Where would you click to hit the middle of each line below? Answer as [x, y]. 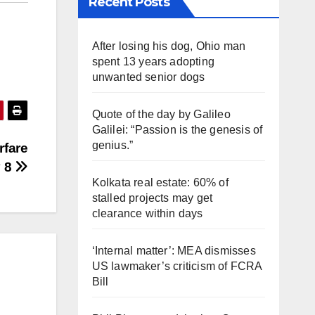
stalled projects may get [152, 198]
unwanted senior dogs [148, 77]
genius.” [112, 146]
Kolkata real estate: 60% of [160, 183]
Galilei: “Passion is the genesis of [177, 130]
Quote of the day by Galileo [161, 115]
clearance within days [147, 214]
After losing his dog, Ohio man [169, 46]
